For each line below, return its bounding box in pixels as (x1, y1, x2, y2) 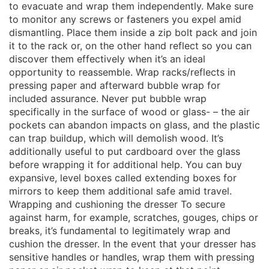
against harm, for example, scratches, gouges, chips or (9, 211, 258, 223)
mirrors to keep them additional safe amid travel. (9, 185, 232, 197)
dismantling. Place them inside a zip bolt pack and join (9, 26, 257, 38)
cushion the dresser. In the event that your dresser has (9, 238, 256, 250)
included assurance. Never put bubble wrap (9, 92, 207, 104)
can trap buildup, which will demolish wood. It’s (9, 132, 223, 144)
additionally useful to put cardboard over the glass (9, 145, 240, 157)
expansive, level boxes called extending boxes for (9, 172, 237, 184)
